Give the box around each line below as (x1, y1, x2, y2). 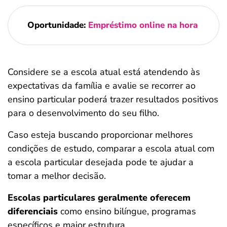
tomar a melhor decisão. (8, 170, 106, 182)
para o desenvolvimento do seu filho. (8, 107, 159, 119)
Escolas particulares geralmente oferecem (8, 192, 191, 204)
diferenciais (8, 205, 58, 217)
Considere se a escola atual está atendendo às (8, 66, 200, 78)
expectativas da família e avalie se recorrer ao (8, 80, 196, 92)
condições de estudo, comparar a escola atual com (8, 142, 214, 155)
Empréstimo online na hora (88, 19, 200, 31)
